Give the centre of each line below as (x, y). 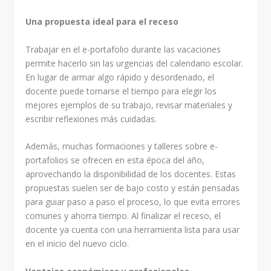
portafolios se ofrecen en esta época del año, (115, 160)
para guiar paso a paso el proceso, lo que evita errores (133, 202)
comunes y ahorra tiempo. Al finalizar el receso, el (123, 216)
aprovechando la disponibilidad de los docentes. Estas (131, 174)
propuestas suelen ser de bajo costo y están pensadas (133, 188)
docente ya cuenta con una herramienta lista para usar (133, 230)
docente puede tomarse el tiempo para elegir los (121, 91)
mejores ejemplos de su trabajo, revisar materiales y (129, 105)
